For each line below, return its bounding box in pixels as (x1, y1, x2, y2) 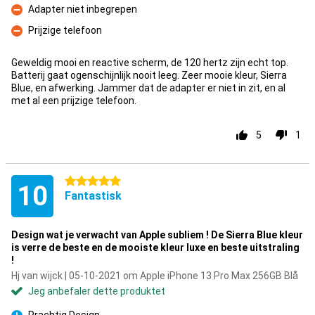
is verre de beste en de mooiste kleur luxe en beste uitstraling (11, 242, 300, 253)
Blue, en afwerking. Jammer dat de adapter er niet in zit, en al (11, 82, 285, 94)
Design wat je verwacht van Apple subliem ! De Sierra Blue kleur (11, 229, 303, 240)
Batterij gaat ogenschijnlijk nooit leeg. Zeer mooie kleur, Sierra (11, 70, 287, 81)
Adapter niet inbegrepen (28, 4, 137, 15)
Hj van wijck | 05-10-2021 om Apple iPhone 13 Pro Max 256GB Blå (11, 270, 298, 281)
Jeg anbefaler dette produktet (28, 285, 165, 297)
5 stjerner (65, 176, 108, 187)
